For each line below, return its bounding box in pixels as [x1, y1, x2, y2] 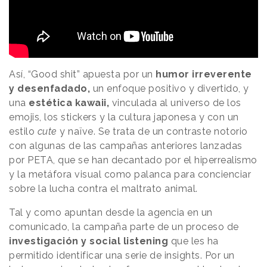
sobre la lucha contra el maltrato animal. [9, 183, 200, 195]
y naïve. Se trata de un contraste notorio [57, 126, 248, 138]
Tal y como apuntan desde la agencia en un [9, 207, 213, 219]
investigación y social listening [9, 235, 171, 247]
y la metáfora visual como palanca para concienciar [9, 169, 251, 181]
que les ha [170, 235, 219, 247]
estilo [9, 126, 35, 138]
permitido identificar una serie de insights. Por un [9, 250, 235, 262]
